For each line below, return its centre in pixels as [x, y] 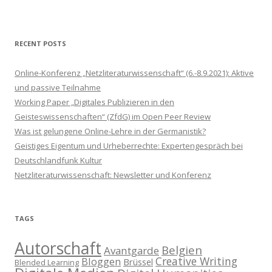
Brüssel [138, 262]
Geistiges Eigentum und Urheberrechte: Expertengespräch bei [129, 146]
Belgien [182, 250]
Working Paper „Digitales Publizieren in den [94, 102]
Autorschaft [58, 249]
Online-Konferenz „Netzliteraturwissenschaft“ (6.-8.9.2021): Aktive [134, 73]
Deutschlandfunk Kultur [58, 161]
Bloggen [101, 262]
